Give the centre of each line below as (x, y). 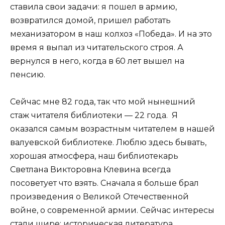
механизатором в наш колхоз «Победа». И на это (111, 34)
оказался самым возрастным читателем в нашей (113, 129)
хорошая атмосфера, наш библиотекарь (94, 156)
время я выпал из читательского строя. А (97, 48)
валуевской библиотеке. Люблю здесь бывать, (108, 143)
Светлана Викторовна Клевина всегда (90, 170)
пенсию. (28, 75)
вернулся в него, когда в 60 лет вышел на (97, 61)
